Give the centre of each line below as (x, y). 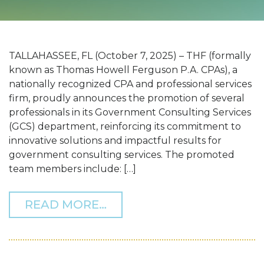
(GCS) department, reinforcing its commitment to (125, 127)
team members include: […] (72, 169)
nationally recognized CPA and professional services (130, 84)
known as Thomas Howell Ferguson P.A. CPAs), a (123, 70)
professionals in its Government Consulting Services (130, 113)
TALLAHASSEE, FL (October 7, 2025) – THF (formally (130, 56)
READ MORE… (66, 205)
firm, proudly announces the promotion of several (127, 98)
